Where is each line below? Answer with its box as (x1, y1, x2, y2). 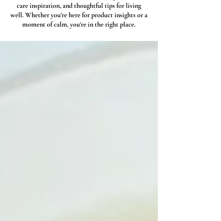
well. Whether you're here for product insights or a (10, 10, 147, 19)
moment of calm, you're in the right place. (22, 20, 136, 29)
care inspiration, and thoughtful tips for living (17, 1, 141, 10)
